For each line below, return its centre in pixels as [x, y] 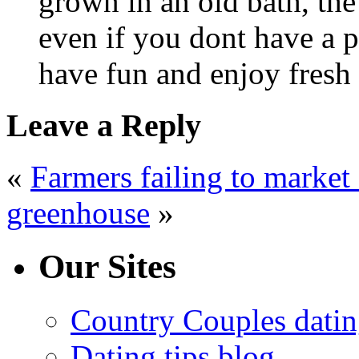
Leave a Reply [104, 125]
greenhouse [78, 213]
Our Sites [107, 267]
